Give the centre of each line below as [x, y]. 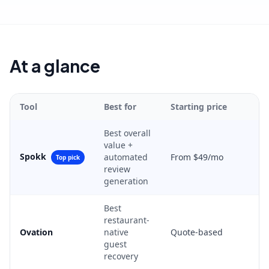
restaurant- [127, 220]
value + [118, 145]
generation [126, 181]
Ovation [36, 232]
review [117, 169]
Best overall [127, 133]
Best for [120, 107]
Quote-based [197, 232]
